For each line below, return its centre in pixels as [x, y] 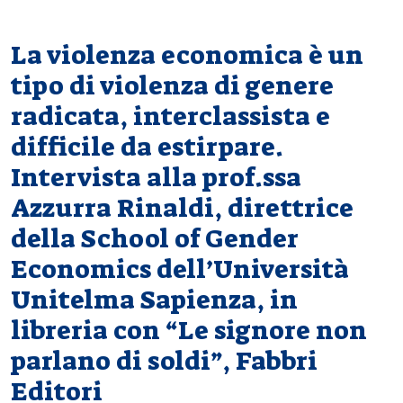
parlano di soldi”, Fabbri [164, 361]
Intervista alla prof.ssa [156, 178]
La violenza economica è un [187, 55]
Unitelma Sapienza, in [154, 300]
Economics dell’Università [180, 269]
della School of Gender [155, 239]
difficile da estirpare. [147, 147]
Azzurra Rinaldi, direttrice [182, 208]
